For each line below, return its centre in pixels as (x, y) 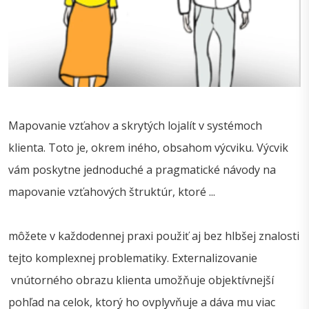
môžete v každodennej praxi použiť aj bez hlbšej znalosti (154, 236)
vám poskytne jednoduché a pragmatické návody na (142, 170)
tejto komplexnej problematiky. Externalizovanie (133, 258)
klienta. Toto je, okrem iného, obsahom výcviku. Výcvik (148, 148)
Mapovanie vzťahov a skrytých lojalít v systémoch (135, 126)
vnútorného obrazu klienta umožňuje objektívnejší (141, 280)
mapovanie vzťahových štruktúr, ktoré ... (112, 192)
